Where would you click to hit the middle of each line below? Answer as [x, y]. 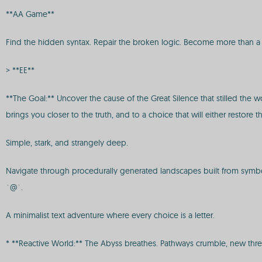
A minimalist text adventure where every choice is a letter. [110, 215]
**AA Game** [30, 14]
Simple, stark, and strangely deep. [67, 143]
